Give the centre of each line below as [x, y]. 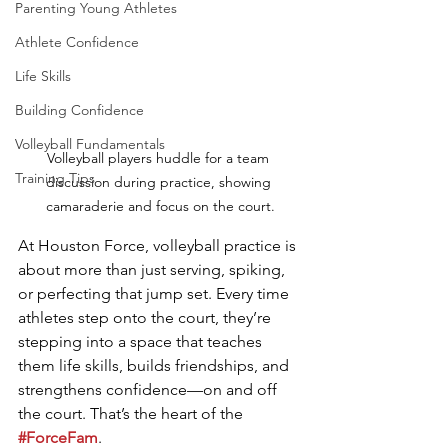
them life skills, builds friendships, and [155, 366]
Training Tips [55, 178]
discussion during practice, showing [160, 182]
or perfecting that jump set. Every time [155, 294]
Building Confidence [79, 110]
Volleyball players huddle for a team [160, 158]
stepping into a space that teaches [142, 342]
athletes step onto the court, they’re [146, 318]
